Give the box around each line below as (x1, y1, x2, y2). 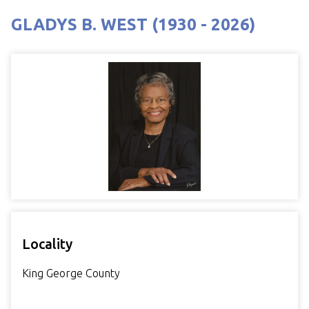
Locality (22, 236, 72, 252)
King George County (22, 267, 120, 280)
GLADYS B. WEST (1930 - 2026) (11, 15, 255, 34)
